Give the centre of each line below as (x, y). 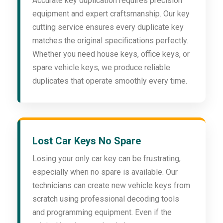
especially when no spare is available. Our (105, 172)
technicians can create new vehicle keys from (111, 186)
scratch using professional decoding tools (106, 199)
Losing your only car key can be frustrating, (107, 159)
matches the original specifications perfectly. (110, 41)
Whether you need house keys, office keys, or (111, 54)
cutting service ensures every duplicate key (108, 27)
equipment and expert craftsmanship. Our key (111, 14)
